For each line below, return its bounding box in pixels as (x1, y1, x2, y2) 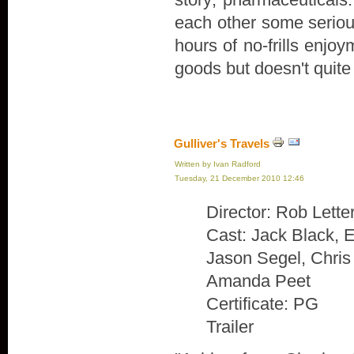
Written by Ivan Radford (175, 160, 261, 168)
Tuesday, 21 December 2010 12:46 (175, 174, 304, 183)
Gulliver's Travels (174, 137, 269, 150)
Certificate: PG (206, 294, 318, 314)
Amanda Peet (206, 271, 311, 291)
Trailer (206, 317, 254, 337)
